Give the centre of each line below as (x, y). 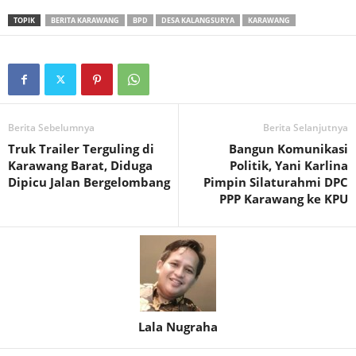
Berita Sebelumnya (51, 128)
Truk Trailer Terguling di (81, 149)
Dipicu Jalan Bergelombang (89, 182)
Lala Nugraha (178, 327)
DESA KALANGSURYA (198, 21)
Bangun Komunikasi (288, 149)
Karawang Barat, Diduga (80, 166)
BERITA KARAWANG (85, 21)
